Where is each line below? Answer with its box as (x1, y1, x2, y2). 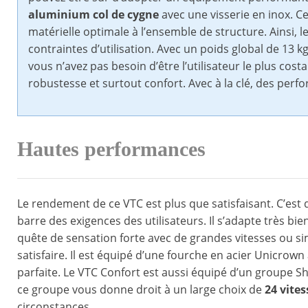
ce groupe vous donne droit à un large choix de (17, 282, 265, 298)
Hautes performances (17, 137, 206, 162)
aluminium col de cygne (28, 7, 159, 23)
